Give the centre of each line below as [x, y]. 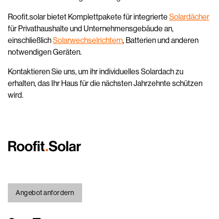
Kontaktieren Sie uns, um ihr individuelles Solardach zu [96, 71]
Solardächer [189, 17]
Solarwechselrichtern [88, 40]
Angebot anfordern [45, 193]
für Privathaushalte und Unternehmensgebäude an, [91, 28]
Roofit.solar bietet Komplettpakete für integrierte [88, 17]
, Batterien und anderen [161, 40]
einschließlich [30, 40]
